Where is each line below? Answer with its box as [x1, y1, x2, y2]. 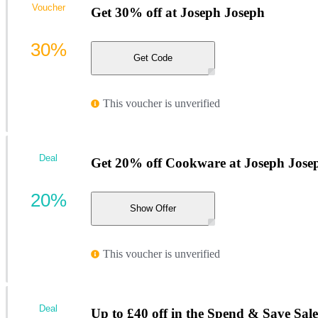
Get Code [133, 53, 172, 64]
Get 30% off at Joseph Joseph [91, 5, 265, 21]
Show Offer [130, 203, 176, 214]
